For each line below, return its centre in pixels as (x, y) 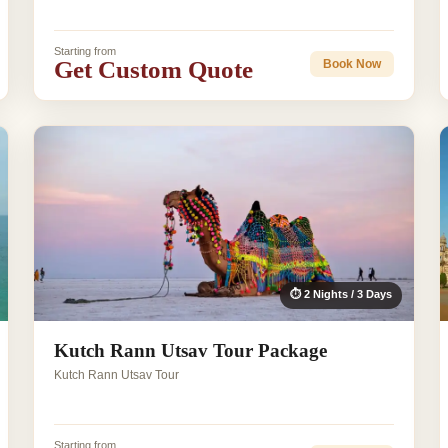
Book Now (352, 63)
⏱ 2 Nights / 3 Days (341, 294)
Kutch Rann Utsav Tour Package (190, 351)
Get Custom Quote (153, 70)
